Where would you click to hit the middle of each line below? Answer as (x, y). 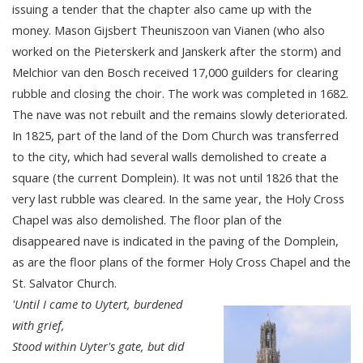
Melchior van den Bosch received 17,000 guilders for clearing (175, 72)
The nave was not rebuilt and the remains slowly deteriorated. (180, 114)
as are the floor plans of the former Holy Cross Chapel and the (181, 261)
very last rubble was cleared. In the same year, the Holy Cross (178, 198)
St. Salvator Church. (64, 282)
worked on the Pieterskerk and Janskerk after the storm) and (177, 51)
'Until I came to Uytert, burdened (97, 303)
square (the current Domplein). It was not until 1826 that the (175, 177)
